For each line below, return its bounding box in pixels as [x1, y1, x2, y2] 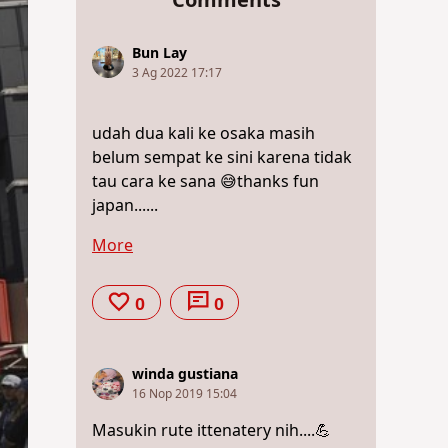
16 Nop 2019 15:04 [132, 385, 237, 404]
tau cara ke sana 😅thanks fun [92, 169, 319, 194]
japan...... [92, 193, 158, 218]
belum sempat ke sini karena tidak [92, 145, 352, 170]
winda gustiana [132, 364, 238, 386]
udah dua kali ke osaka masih [92, 121, 315, 146]
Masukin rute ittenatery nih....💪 [92, 419, 331, 444]
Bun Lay [132, 42, 187, 64]
